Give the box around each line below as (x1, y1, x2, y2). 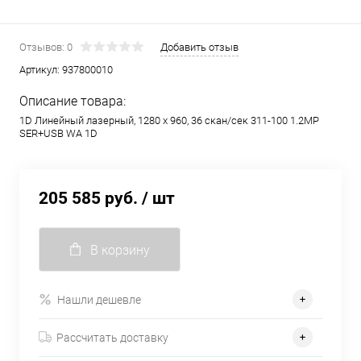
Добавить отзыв (160, 41, 239, 53)
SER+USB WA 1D (19, 127, 98, 139)
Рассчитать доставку (56, 330, 168, 344)
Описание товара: (19, 93, 126, 109)
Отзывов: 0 (19, 41, 73, 53)
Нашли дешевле (57, 293, 141, 306)
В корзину (89, 243, 150, 258)
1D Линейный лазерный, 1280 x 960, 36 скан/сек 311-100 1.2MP (19, 114, 319, 127)
